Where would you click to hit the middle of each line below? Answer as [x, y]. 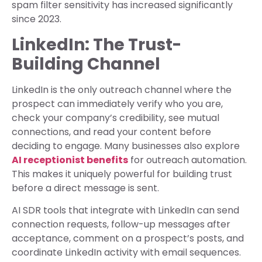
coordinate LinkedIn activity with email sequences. [126, 252]
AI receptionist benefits [70, 160]
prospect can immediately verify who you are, [117, 104]
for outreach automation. [187, 160]
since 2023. [37, 19]
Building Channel [86, 64]
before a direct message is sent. [85, 188]
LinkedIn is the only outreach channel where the [122, 89]
